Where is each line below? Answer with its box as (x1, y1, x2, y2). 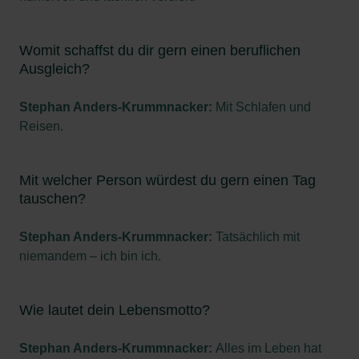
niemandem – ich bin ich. (19, 248, 161, 263)
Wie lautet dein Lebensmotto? (19, 301, 210, 318)
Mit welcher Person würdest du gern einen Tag (19, 171, 316, 188)
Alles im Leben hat (216, 341, 321, 355)
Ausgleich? (19, 60, 90, 77)
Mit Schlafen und (216, 99, 311, 114)
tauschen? (19, 190, 86, 207)
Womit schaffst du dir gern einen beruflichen (19, 42, 301, 58)
